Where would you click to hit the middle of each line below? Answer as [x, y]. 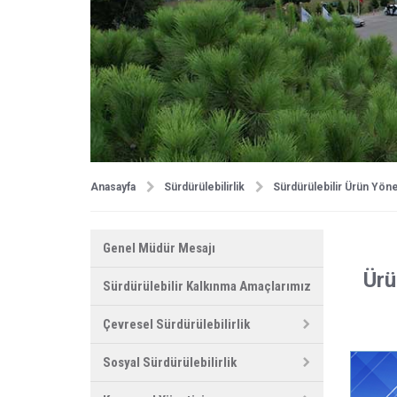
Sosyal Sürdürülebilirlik [170, 362]
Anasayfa [113, 187]
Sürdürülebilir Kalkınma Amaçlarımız [207, 286]
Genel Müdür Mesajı [159, 248]
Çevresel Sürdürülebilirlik [176, 324]
